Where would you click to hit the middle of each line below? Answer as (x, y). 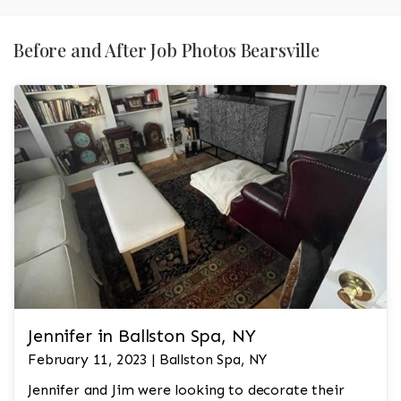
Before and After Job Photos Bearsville (166, 50)
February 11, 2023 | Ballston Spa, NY (148, 360)
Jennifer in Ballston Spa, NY (142, 336)
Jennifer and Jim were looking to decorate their (186, 390)
